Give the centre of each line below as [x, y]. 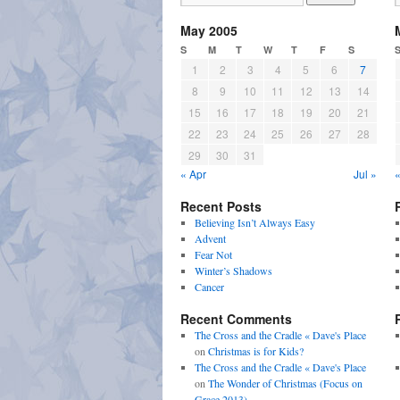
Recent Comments [236, 319]
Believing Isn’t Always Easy [254, 222]
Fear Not [213, 254]
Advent [210, 238]
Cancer [209, 287]
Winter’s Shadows [233, 271]
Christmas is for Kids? [255, 351]
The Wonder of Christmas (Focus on [285, 383]
